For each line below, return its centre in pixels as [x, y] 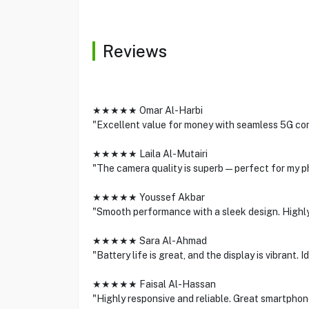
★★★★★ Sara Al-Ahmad [149, 241]
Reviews [134, 51]
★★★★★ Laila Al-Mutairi [150, 154]
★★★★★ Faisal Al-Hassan [154, 284]
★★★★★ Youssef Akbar [148, 197]
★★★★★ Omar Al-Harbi [147, 110]
